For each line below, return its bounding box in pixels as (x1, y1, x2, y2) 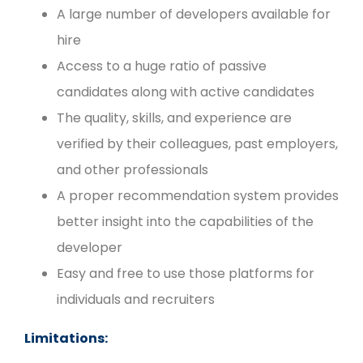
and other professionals (57, 160, 208, 179)
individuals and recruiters (57, 289, 215, 309)
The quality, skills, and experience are (57, 108, 292, 127)
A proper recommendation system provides (57, 186, 339, 205)
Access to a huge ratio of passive (57, 56, 267, 75)
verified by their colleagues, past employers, (57, 134, 338, 153)
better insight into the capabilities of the (57, 211, 314, 231)
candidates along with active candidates (57, 82, 314, 101)
